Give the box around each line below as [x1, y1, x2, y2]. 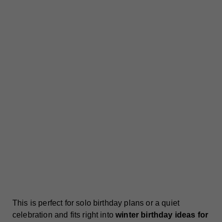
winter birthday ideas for [115, 211, 209, 220]
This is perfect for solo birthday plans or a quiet [12, 199, 180, 208]
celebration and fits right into [12, 211, 116, 220]
